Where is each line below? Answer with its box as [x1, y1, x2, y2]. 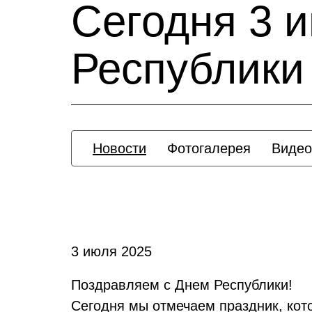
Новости [93, 141, 146, 156]
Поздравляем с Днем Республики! [71, 277, 292, 292]
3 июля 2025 [71, 244, 152, 259]
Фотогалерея [167, 141, 251, 156]
